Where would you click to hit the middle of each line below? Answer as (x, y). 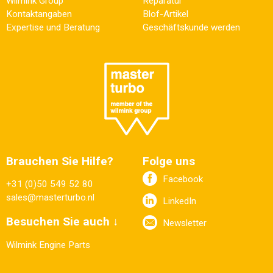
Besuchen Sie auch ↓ (62, 222)
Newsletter (185, 223)
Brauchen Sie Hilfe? (60, 161)
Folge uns (169, 161)
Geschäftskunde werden (191, 27)
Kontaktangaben (39, 14)
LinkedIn (179, 201)
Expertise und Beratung (53, 27)
